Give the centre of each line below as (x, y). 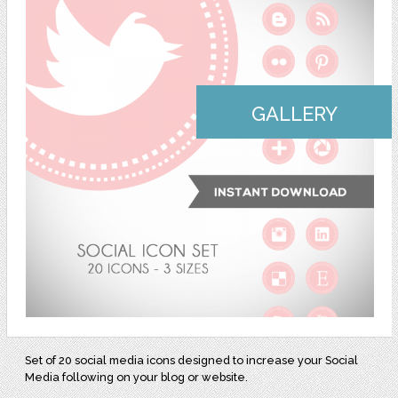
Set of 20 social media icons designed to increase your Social (192, 360)
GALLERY (294, 113)
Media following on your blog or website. (138, 377)
